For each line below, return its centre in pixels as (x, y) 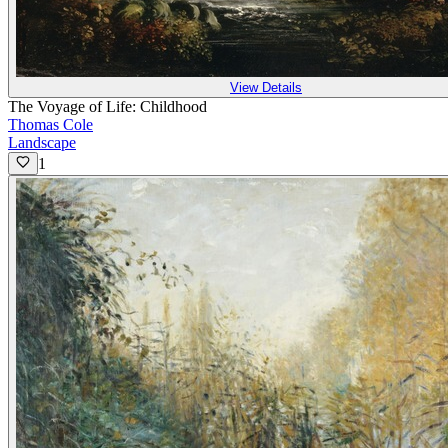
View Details (266, 88)
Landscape (42, 143)
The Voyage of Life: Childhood (107, 107)
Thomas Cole (50, 125)
